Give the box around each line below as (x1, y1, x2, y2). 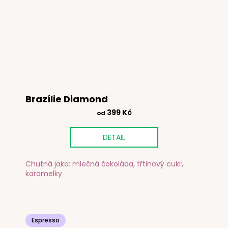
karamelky (25, 168, 64, 179)
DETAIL (103, 132, 125, 143)
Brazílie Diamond (25, 93, 108, 106)
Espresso (32, 215, 60, 224)
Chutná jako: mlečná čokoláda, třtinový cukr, (25, 158, 183, 169)
